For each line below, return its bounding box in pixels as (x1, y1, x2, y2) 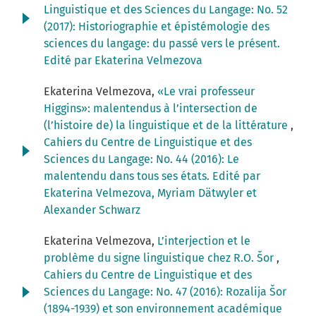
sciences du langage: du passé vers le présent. (44, 37, 280, 51)
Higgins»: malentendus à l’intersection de (44, 102, 257, 116)
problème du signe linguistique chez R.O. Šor (44, 251, 276, 265)
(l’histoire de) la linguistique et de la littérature (44, 119, 291, 133)
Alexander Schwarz (44, 203, 140, 217)
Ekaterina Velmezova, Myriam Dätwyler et (44, 186, 257, 200)
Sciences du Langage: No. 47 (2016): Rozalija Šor (44, 285, 286, 299)
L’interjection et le (157, 234, 250, 248)
